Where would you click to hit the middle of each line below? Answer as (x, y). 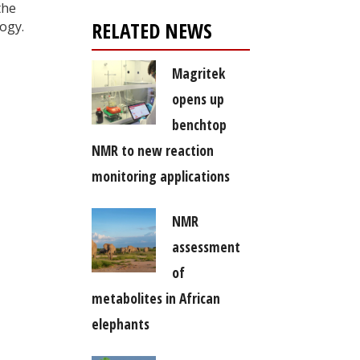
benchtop (199, 124)
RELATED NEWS (151, 31)
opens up (198, 98)
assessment (206, 246)
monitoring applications (160, 176)
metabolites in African (155, 298)
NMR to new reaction (152, 150)
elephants (120, 323)
